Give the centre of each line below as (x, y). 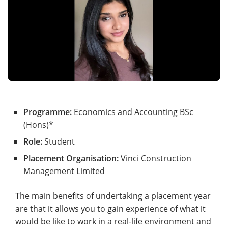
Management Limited (64, 171)
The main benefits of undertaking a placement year (113, 196)
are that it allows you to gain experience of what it (110, 209)
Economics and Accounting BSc (133, 112)
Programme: (48, 112)
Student (59, 142)
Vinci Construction (155, 159)
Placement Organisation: (71, 159)
